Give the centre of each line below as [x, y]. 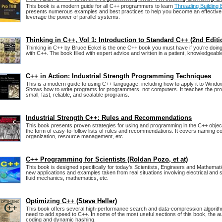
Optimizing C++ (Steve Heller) [71, 201]
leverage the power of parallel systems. [73, 17]
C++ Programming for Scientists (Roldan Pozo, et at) [107, 159]
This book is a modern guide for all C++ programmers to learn [100, 6]
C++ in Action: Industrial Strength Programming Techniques [118, 76]
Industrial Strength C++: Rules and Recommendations [109, 118]
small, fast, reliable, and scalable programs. [78, 95]
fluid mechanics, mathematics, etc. [67, 178]
